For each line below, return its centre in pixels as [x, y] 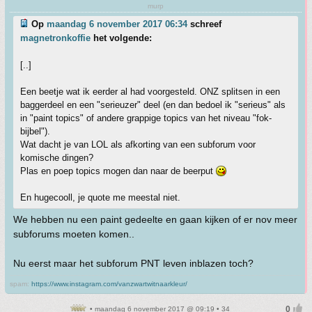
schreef [204, 24]
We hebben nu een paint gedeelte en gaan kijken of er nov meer [155, 219]
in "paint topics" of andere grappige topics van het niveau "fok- [146, 118]
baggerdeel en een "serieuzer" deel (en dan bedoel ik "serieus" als [153, 105]
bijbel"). [35, 131]
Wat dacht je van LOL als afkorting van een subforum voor [138, 145]
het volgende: [121, 38]
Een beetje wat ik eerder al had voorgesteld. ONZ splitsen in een [150, 92]
